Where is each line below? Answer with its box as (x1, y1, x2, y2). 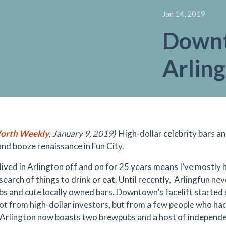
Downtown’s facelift (116, 187, 193, 197)
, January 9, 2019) (49, 128, 116, 139)
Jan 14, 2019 (162, 9, 205, 18)
